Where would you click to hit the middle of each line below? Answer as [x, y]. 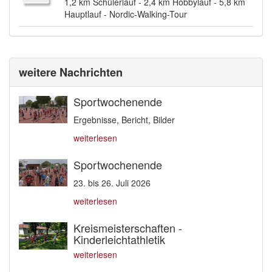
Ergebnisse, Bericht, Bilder [124, 120]
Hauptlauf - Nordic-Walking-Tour [126, 14]
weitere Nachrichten [71, 73]
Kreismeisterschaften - [128, 228]
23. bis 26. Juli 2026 [112, 183]
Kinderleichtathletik [119, 240]
